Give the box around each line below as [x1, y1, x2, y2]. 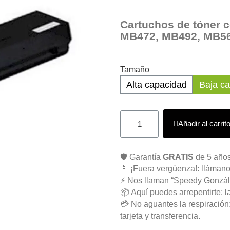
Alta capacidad [126, 80, 187, 90]
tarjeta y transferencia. [120, 212, 200, 220]
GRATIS [163, 152, 194, 161]
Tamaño [120, 65, 149, 74]
